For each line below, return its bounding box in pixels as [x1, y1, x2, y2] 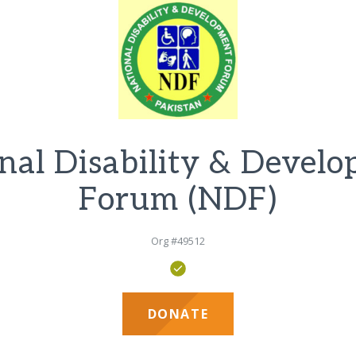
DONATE [147, 304, 209, 323]
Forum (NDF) [79, 181, 277, 219]
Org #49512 [151, 234, 205, 248]
